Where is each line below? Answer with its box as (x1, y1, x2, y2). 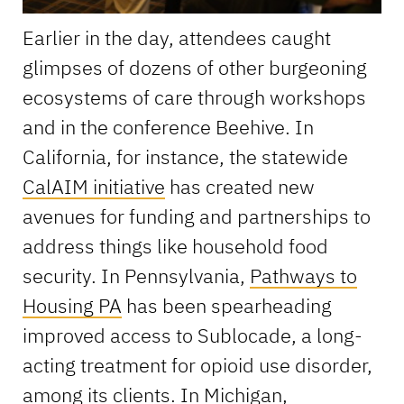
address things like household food (22, 232, 328, 259)
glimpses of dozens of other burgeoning (22, 53, 367, 80)
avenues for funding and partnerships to (22, 202, 371, 229)
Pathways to (249, 262, 357, 289)
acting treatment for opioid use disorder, (22, 351, 372, 378)
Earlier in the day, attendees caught (22, 23, 331, 50)
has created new (164, 172, 315, 199)
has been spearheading (121, 291, 332, 318)
